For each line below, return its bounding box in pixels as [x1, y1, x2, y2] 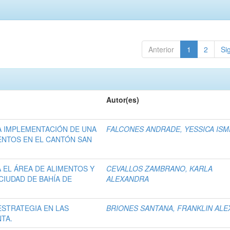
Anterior [148, 44, 174, 55]
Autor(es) [106, 94, 140, 105]
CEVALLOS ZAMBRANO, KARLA [106, 163, 213, 174]
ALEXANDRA [106, 174, 149, 184]
